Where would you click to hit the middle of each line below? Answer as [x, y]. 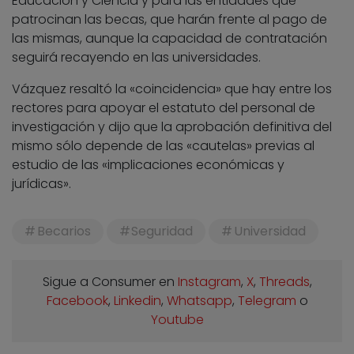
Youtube [177, 319]
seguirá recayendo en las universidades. [136, 57]
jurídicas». [41, 183]
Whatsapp [199, 300]
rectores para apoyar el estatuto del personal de [164, 107]
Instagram [209, 281]
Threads [284, 281]
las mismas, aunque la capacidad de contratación [169, 38]
